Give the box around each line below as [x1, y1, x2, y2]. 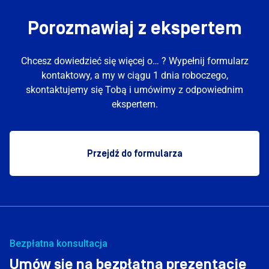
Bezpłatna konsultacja [10, 238, 107, 249]
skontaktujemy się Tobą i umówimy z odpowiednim [26, 84, 243, 95]
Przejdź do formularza [86, 148, 183, 159]
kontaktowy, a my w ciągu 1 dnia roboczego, [41, 70, 228, 81]
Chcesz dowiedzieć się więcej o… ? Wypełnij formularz [20, 55, 249, 67]
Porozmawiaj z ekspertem [27, 18, 242, 39]
